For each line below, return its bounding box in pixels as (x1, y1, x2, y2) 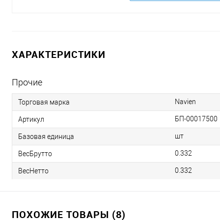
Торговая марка (18, 98, 70, 106)
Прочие (12, 77, 42, 87)
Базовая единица (18, 132, 74, 140)
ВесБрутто (18, 149, 52, 158)
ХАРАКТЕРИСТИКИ (12, 48, 106, 61)
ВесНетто (18, 166, 49, 175)
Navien (175, 98, 196, 106)
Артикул (18, 115, 44, 123)
